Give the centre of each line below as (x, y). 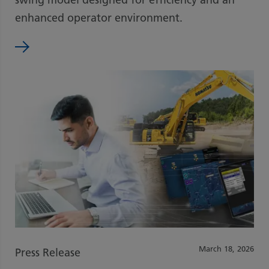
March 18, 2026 (226, 249)
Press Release (48, 253)
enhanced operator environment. (99, 18)
